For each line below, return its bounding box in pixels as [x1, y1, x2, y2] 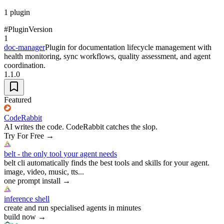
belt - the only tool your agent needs [4, 149, 117, 158]
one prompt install [4, 176, 60, 185]
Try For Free [4, 131, 44, 140]
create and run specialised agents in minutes [4, 203, 141, 212]
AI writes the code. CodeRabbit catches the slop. [4, 122, 157, 131]
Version [28, 24, 52, 33]
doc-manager [4, 42, 45, 51]
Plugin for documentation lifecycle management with [45, 42, 211, 51]
